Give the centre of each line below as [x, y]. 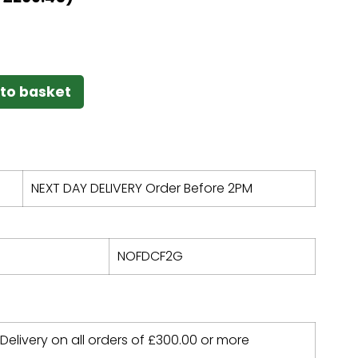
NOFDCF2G [150, 256]
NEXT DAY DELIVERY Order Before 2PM [142, 188]
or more [223, 340]
